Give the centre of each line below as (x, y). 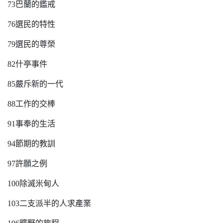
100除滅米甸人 (33, 183)
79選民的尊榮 (31, 44)
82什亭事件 (27, 64)
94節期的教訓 (31, 144)
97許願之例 (27, 164)
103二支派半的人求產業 (49, 203)
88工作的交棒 (31, 104)
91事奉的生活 (31, 124)
